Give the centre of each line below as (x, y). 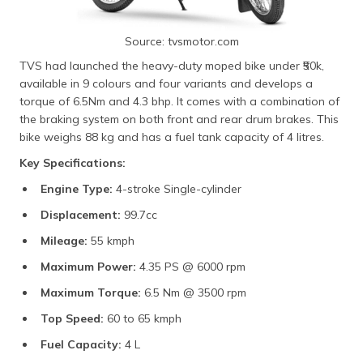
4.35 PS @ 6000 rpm (191, 267)
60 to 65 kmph (143, 319)
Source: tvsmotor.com (181, 42)
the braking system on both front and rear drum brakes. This (179, 120)
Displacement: (81, 215)
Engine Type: (78, 189)
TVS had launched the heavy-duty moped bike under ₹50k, (172, 66)
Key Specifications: (73, 163)
